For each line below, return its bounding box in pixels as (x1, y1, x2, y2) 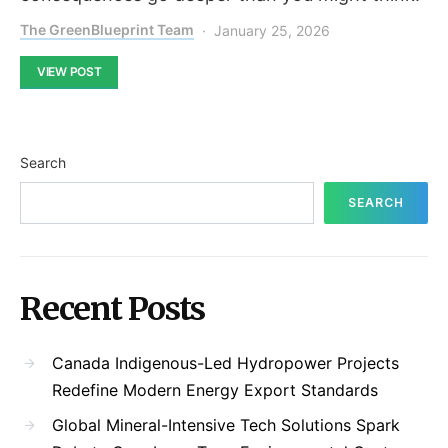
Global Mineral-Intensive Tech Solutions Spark (52, 414, 400, 435)
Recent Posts (20, 288, 205, 329)
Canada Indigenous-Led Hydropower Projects (52, 352, 399, 373)
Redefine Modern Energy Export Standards (52, 379, 378, 400)
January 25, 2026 (214, 21, 330, 39)
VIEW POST (37, 63, 102, 79)
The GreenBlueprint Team (20, 20, 194, 38)
